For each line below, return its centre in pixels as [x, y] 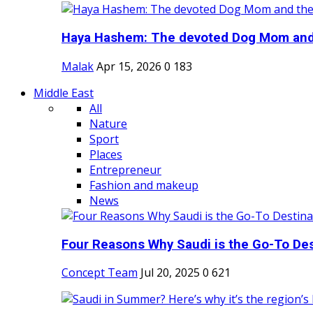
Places [106, 154]
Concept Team [100, 273]
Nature [108, 123]
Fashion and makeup [144, 185]
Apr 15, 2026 [129, 66]
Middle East [64, 93]
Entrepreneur [125, 169]
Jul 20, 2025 [170, 273]
